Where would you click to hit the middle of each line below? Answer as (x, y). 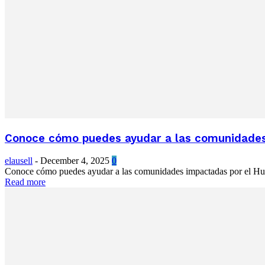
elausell (19, 161)
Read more (25, 182)
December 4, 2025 (75, 161)
